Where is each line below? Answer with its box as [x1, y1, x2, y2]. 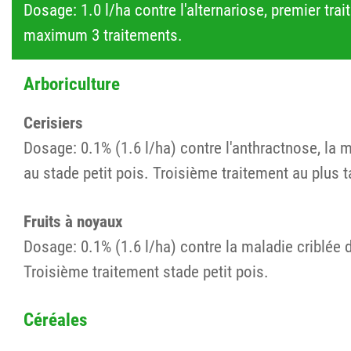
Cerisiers [24, 112, 83, 132]
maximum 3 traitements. [24, 25, 183, 45]
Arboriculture [24, 72, 120, 95]
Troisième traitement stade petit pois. [24, 261, 269, 281]
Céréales [24, 308, 87, 331]
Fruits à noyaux [24, 211, 123, 231]
